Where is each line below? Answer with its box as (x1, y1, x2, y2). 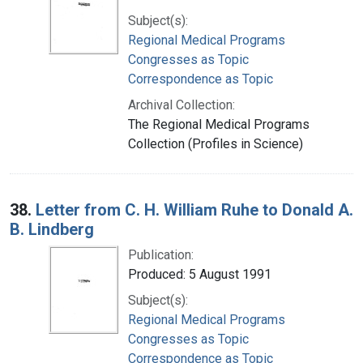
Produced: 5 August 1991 (128, 266, 271, 282)
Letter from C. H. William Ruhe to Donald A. (36, 199, 353, 220)
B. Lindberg (10, 219, 94, 239)
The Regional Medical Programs (128, 116, 310, 132)
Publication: (128, 246, 194, 263)
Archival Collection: (128, 96, 235, 113)
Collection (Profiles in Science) (128, 135, 303, 152)
